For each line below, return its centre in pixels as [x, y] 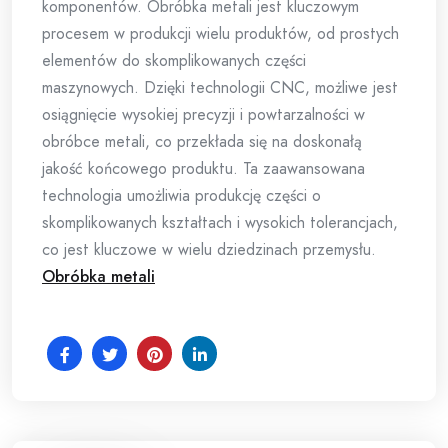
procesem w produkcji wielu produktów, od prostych [220, 34]
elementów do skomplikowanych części [174, 61]
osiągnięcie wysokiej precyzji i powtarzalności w [203, 115]
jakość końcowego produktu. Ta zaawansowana [203, 169]
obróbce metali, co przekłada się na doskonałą [202, 142]
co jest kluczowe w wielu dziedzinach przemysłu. [209, 250]
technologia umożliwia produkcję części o [181, 196]
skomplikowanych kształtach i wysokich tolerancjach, [220, 223]
